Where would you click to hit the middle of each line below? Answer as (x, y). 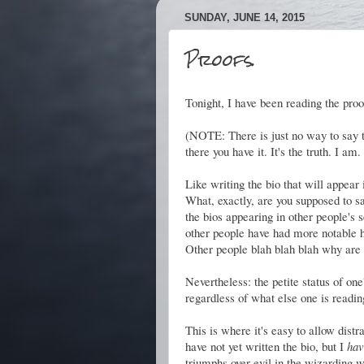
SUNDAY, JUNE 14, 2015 (245, 18)
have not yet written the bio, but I (266, 346)
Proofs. (220, 59)
